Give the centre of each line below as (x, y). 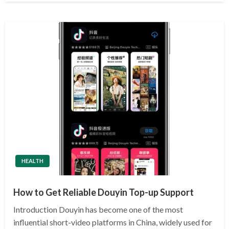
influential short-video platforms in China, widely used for (113, 222)
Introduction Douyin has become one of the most (98, 209)
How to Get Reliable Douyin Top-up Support (104, 192)
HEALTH (32, 161)
